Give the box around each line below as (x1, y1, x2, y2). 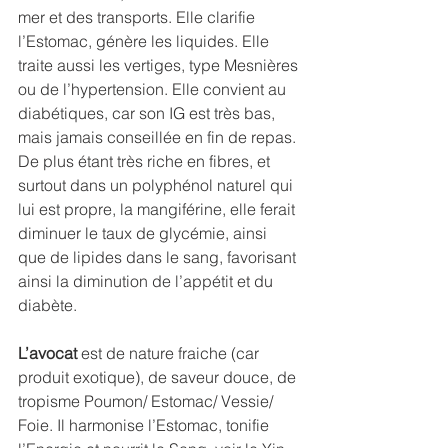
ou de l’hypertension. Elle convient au (18, 78, 290, 99)
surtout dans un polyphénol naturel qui (18, 174, 297, 195)
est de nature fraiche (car (77, 342, 263, 363)
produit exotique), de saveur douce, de (18, 366, 300, 387)
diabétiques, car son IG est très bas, (18, 102, 279, 123)
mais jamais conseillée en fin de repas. (18, 126, 300, 147)
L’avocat (18, 342, 77, 363)
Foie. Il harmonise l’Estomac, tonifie (18, 414, 273, 435)
